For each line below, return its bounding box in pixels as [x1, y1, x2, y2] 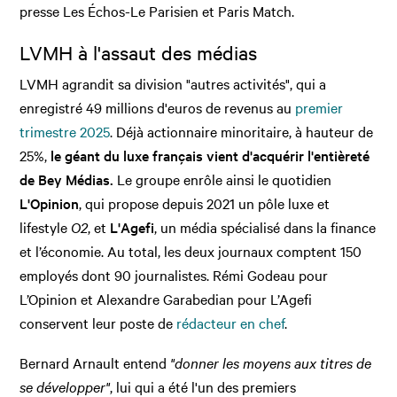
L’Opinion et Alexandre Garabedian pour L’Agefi [19, 289, 313, 309]
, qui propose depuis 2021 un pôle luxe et [79, 193, 331, 214]
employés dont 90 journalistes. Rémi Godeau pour [19, 265, 329, 285]
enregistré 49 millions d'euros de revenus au [19, 97, 296, 118]
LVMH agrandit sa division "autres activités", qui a [19, 74, 327, 94]
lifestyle [19, 217, 72, 237]
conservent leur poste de [19, 313, 177, 333]
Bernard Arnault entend [19, 353, 167, 373]
